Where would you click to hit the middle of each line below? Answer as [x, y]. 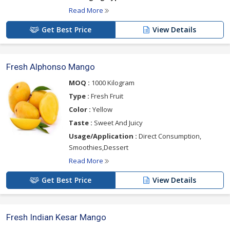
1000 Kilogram [112, 83]
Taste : [81, 123]
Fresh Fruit [106, 96]
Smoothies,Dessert [99, 147]
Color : [80, 109]
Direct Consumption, [169, 136]
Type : [79, 96]
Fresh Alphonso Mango [51, 67]
